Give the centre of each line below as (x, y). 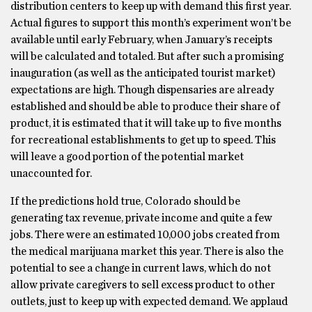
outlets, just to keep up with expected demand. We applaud (149, 302)
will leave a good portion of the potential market (127, 157)
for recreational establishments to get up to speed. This (143, 140)
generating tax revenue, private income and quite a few (141, 218)
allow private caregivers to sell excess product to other (143, 285)
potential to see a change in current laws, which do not (141, 268)
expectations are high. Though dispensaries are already (142, 90)
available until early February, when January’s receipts (141, 40)
